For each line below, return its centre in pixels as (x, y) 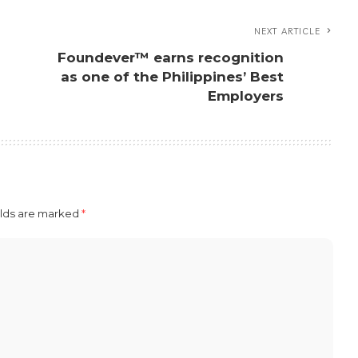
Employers (246, 96)
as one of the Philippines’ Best (173, 77)
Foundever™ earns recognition (171, 58)
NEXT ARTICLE (288, 32)
